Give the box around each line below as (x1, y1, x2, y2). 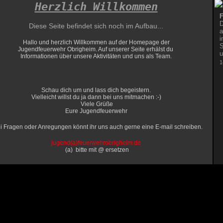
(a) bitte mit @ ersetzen (63, 146, 129, 153)
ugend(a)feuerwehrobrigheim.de (53, 139, 141, 146)
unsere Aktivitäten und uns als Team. (73, 53, 172, 60)
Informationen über (20, 53, 73, 60)
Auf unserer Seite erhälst (98, 46, 166, 53)
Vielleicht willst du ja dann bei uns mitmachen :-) (31, 94, 161, 101)
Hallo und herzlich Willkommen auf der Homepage (22, 39, 161, 46)
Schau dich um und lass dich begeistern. (41, 87, 151, 94)
